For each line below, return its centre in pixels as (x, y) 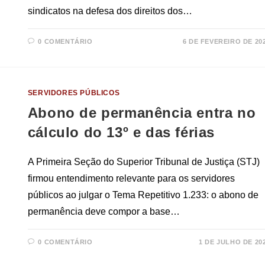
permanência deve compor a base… (104, 212)
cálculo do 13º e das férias (121, 132)
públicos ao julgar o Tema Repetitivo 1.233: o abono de (143, 195)
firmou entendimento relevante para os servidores (131, 179)
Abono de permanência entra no (142, 113)
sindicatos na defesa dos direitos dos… (110, 11)
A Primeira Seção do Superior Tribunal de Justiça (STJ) (143, 162)
